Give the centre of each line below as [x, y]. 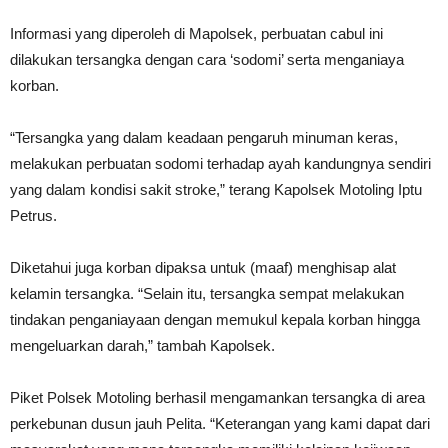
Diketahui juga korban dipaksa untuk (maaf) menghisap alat [203, 268]
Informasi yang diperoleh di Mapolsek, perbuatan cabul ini [196, 34]
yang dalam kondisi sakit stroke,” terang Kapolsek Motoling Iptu [216, 190]
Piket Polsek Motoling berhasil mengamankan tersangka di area [217, 398]
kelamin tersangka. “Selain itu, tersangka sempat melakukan [207, 294]
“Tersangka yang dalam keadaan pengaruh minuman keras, [204, 138]
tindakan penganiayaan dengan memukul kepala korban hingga [215, 320]
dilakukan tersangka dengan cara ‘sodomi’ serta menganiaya [207, 60]
